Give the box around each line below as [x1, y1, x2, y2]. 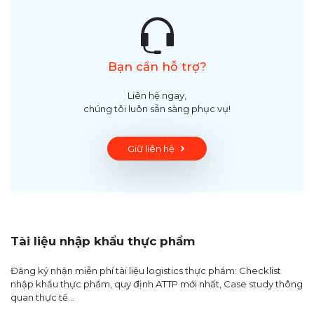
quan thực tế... [11, 291, 74, 303]
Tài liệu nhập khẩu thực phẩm [11, 234, 196, 249]
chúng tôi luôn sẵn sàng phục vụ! [83, 103, 231, 115]
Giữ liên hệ [127, 142, 175, 154]
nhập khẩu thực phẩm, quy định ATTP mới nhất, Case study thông [11, 278, 303, 289]
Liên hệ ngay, [128, 90, 186, 102]
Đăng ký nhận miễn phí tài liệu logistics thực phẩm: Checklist [11, 264, 281, 276]
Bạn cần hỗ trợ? [107, 59, 207, 74]
